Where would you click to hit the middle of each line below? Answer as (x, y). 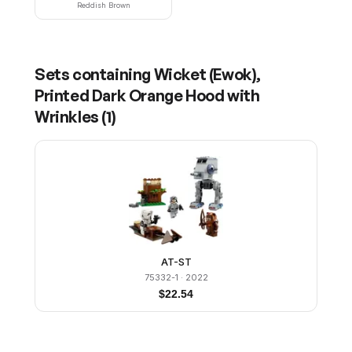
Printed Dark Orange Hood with (147, 95)
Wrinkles (67, 117)
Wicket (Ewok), (207, 74)
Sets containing (94, 74)
